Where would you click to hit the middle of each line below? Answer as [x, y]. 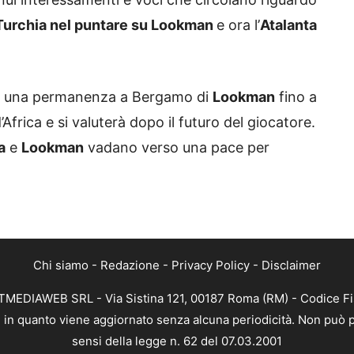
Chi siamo [61, 265]
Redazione [130, 265]
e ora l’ [238, 25]
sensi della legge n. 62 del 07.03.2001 [177, 341]
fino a [296, 97]
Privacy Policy [211, 265]
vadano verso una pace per [177, 148]
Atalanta [288, 25]
